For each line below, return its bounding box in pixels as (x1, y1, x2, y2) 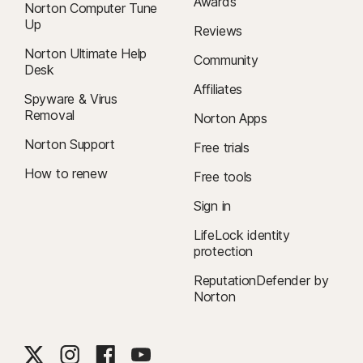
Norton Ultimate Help (24, 45, 147, 62)
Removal (24, 107, 75, 123)
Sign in (194, 198, 231, 214)
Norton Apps (194, 110, 267, 126)
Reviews (194, 23, 242, 39)
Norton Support (24, 136, 115, 152)
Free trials (194, 139, 250, 156)
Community (194, 52, 258, 68)
